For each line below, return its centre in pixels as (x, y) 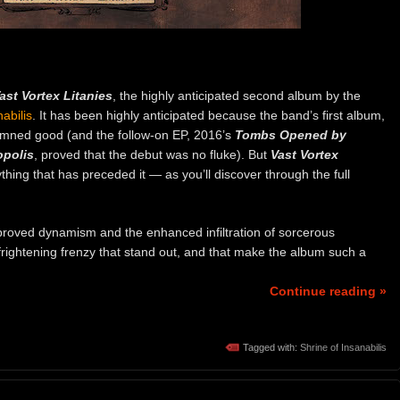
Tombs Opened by (291, 134)
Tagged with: (271, 348)
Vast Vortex (304, 154)
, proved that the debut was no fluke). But (152, 154)
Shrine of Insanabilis (343, 348)
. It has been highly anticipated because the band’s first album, (208, 115)
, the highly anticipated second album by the (237, 95)
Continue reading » (328, 291)
